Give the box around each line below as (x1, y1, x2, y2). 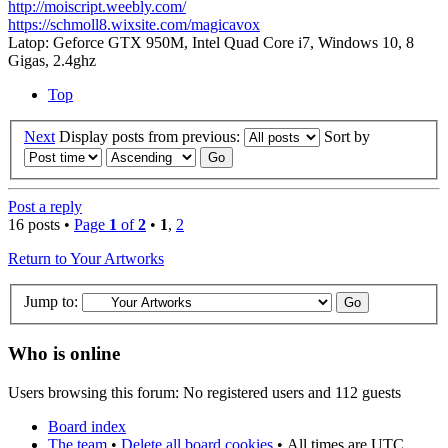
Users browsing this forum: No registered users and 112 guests (8, 384, 401, 401)
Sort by (324, 127, 374, 145)
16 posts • (8, 215, 74, 233)
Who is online (8, 343, 120, 365)
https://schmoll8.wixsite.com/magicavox (8, 16, 260, 34)
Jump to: (24, 292, 78, 310)
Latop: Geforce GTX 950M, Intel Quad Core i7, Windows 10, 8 (8, 34, 414, 52)
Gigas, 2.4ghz (8, 52, 96, 70)
